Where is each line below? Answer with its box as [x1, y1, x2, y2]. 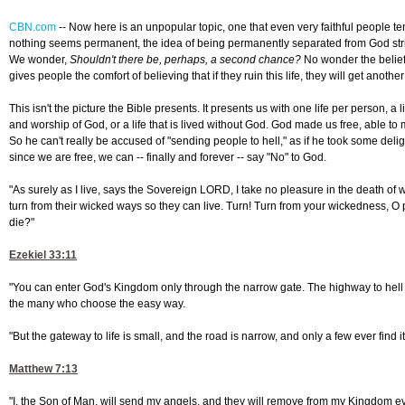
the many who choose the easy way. [9, 297, 185, 311]
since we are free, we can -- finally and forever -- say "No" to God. [9, 151, 326, 165]
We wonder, [9, 53, 70, 67]
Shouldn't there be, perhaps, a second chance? [70, 53, 301, 67]
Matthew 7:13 [9, 363, 78, 376]
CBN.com [9, 21, 56, 34]
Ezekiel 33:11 [9, 249, 77, 262]
